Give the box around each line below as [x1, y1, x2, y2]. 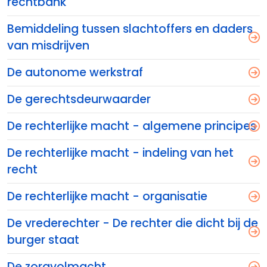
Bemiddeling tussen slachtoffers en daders [7, 21, 253, 37]
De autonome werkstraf [7, 64, 143, 80]
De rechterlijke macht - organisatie [7, 188, 207, 204]
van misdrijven [7, 38, 89, 54]
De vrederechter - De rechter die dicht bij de [7, 215, 258, 231]
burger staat [7, 232, 79, 248]
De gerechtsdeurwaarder [7, 91, 151, 107]
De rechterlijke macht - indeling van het [7, 145, 234, 161]
